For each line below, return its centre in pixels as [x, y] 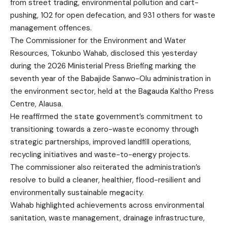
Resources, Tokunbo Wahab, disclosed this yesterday [104, 53]
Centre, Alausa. [36, 104]
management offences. [51, 28]
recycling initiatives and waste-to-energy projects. [100, 154]
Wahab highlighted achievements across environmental [107, 205]
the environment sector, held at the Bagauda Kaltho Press [112, 91]
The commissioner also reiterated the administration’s [105, 167]
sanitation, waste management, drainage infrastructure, [107, 218]
